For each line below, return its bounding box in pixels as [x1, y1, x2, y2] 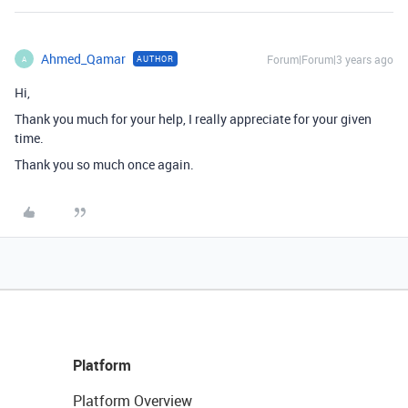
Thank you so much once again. [15, 156, 194, 174]
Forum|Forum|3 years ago [267, 52, 393, 67]
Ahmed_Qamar [41, 50, 126, 68]
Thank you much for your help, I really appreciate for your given [15, 110, 372, 128]
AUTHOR [137, 53, 174, 66]
